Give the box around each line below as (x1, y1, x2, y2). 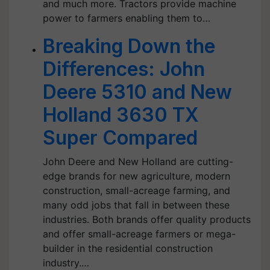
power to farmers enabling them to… (43, 12, 210, 24)
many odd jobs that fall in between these (43, 199, 230, 211)
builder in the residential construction (43, 242, 213, 254)
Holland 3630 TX (43, 103, 199, 127)
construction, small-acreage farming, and (43, 184, 230, 196)
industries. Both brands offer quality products (43, 213, 251, 225)
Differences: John (43, 57, 205, 81)
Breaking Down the (43, 34, 215, 58)
